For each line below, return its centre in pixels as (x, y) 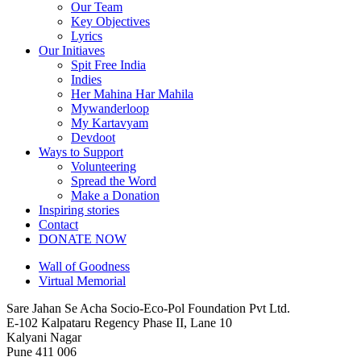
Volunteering (104, 166)
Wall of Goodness (84, 266)
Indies (86, 79)
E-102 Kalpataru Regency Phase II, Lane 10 (119, 322)
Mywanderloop (110, 108)
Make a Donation (115, 195)
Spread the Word (114, 180)
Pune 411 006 (41, 351)
